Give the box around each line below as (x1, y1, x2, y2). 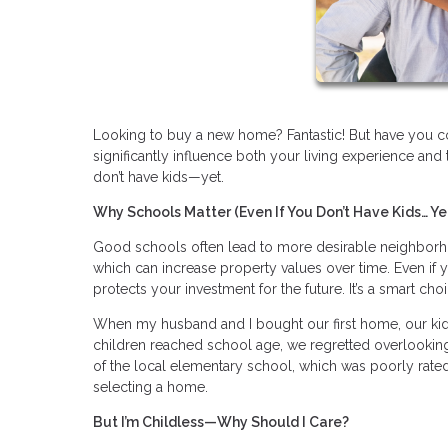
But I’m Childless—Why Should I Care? (93, 413, 349, 430)
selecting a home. (93, 378, 208, 395)
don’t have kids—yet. (93, 168, 224, 185)
